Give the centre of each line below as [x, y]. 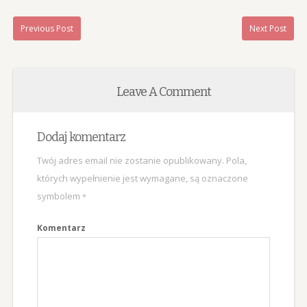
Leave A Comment [163, 91]
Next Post [268, 28]
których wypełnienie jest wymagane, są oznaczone [142, 178]
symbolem [59, 196]
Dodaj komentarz [81, 137]
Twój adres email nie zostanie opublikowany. [130, 160]
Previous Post [47, 28]
